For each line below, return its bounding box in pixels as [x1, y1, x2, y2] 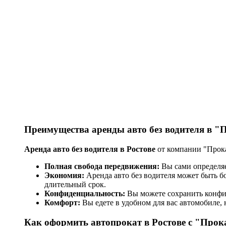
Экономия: [44, 171, 84, 180]
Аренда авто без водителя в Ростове [24, 144, 155, 153]
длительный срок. [44, 180, 106, 189]
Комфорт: [44, 198, 80, 207]
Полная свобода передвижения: [44, 161, 159, 171]
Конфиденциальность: [44, 189, 125, 198]
